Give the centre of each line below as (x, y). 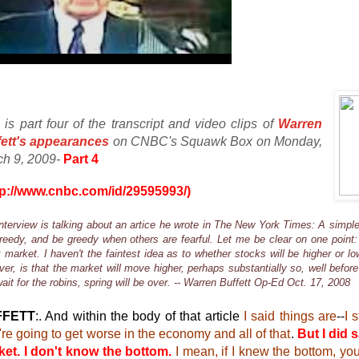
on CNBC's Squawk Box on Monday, (216, 142)
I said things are (290, 317)
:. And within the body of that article (139, 317)
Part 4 (81, 159)
